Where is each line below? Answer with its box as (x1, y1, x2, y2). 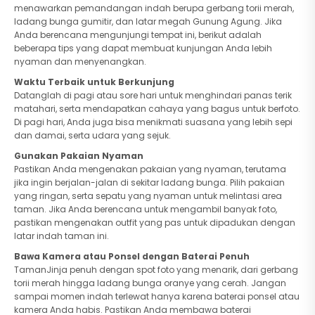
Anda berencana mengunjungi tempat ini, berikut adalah (14, 29, 262, 41)
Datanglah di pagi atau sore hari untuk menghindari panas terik (14, 89, 292, 101)
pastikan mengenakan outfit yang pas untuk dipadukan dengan (14, 217, 295, 229)
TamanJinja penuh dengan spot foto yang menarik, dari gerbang (14, 264, 298, 276)
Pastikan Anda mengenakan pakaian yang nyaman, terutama (14, 163, 286, 175)
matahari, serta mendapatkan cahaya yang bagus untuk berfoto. (14, 103, 300, 115)
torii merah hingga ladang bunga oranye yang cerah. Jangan (14, 277, 286, 289)
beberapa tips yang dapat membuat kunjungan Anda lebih (14, 42, 272, 54)
